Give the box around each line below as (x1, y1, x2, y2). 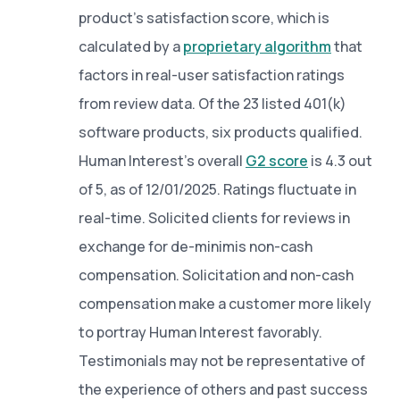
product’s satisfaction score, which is (79, 7, 329, 28)
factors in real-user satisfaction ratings (79, 64, 345, 85)
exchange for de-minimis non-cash (79, 236, 312, 256)
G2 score (246, 150, 308, 171)
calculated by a (79, 36, 183, 56)
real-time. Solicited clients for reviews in (79, 207, 350, 228)
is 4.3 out (308, 150, 372, 171)
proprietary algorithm (183, 36, 331, 56)
